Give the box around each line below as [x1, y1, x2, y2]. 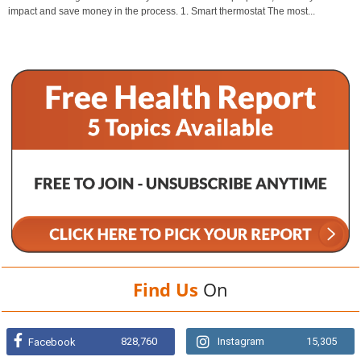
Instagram [218, 334, 264, 347]
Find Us [133, 276, 198, 301]
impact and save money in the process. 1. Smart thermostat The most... [8, 5, 315, 17]
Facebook [28, 335, 76, 348]
